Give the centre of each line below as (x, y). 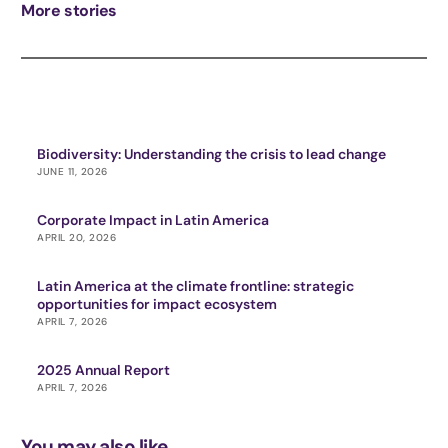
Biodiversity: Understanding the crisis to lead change (212, 153)
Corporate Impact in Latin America (153, 219)
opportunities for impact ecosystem (157, 303)
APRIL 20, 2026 (77, 237)
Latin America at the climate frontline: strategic (196, 285)
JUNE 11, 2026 (72, 171)
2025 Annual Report (104, 369)
